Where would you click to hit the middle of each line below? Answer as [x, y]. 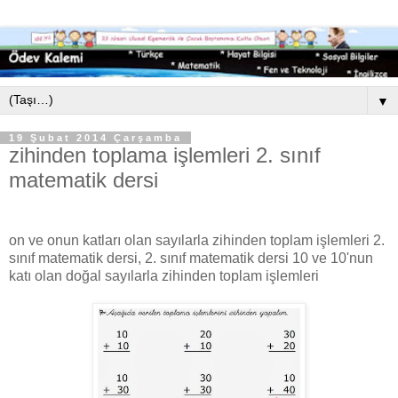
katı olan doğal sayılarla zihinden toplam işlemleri [164, 275]
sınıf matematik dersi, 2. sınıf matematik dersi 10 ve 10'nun [191, 258]
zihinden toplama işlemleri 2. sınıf [165, 155]
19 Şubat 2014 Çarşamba [96, 138]
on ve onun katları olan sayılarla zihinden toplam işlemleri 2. [197, 240]
